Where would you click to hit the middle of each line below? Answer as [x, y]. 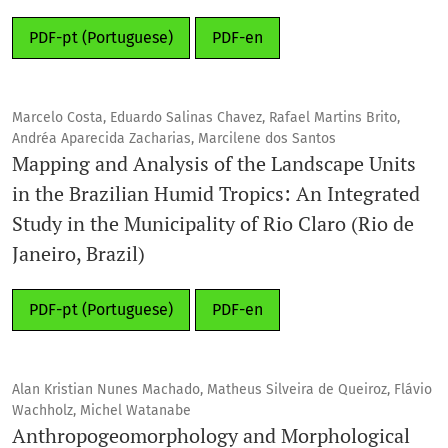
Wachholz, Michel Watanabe [101, 410]
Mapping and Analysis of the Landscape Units [214, 163]
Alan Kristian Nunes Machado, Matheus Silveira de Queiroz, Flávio [222, 389]
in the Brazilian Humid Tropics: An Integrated [216, 193]
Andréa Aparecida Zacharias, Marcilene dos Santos [174, 138]
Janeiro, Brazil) [78, 253]
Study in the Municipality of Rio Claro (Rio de [213, 223]
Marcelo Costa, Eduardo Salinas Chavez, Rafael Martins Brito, [206, 117]
